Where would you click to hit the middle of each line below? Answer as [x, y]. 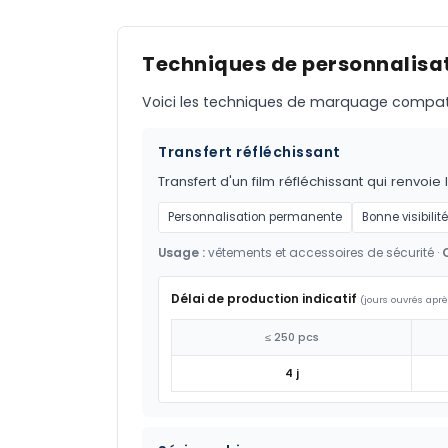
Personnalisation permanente [255, 217]
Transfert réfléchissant [249, 152]
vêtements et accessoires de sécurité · [323, 253]
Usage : [181, 253]
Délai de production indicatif [264, 299]
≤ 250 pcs [291, 338]
